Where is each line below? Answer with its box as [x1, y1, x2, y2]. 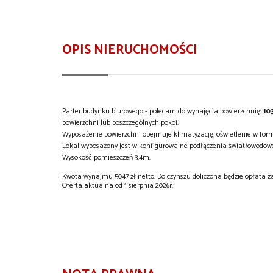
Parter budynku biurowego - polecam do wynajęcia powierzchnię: [62, 105, 263, 117]
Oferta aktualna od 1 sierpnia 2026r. [62, 179, 173, 191]
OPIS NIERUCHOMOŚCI [62, 39, 197, 60]
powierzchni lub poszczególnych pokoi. [62, 116, 179, 129]
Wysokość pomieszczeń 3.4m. [62, 151, 151, 163]
